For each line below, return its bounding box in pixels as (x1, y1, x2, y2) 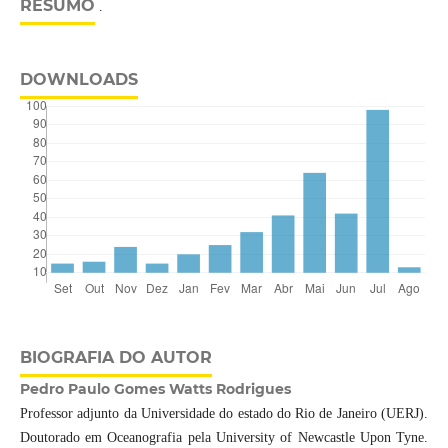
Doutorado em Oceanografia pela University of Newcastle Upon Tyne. (19, 430, 429, 446)
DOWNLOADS (19, 70, 138, 90)
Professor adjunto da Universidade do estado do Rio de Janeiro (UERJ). (19, 406, 429, 422)
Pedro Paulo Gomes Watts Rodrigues (19, 380, 291, 399)
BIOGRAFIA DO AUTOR (19, 348, 212, 368)
